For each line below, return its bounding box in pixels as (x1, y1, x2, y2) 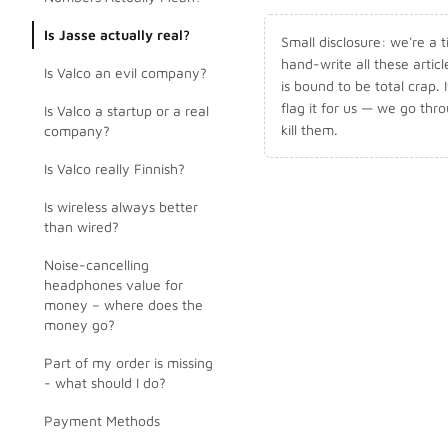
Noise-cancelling (44, 256, 149, 273)
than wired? (44, 218, 119, 235)
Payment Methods (44, 412, 160, 429)
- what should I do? (44, 374, 166, 391)
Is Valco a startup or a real (44, 102, 209, 119)
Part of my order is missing (44, 354, 213, 371)
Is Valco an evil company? (44, 64, 207, 81)
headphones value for (44, 276, 183, 293)
